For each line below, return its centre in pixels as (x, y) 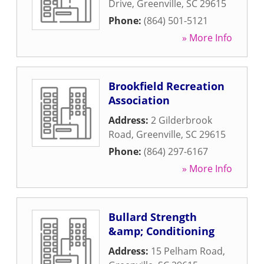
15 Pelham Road (187, 251)
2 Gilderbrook (181, 120)
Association (139, 100)
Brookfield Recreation (166, 86)
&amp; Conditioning (161, 231)
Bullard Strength (153, 217)
